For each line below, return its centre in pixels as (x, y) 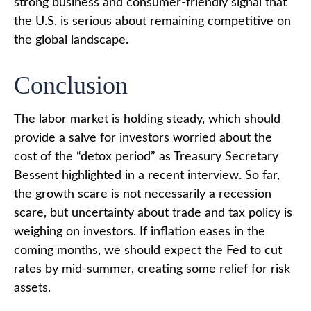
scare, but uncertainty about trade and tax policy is (153, 213)
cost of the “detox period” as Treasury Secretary (146, 157)
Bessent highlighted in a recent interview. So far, (147, 175)
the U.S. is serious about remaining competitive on (152, 21)
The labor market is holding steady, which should (147, 119)
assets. (32, 288)
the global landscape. (71, 40)
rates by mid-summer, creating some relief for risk (152, 269)
